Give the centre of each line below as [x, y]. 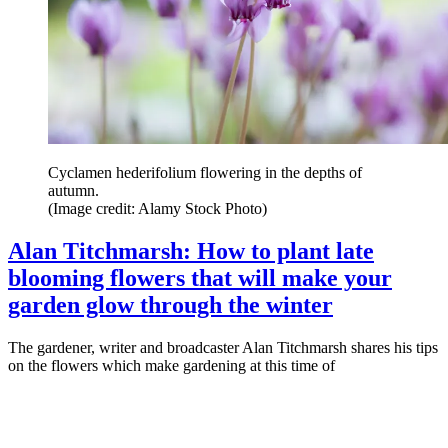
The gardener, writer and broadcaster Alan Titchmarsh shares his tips [223, 348]
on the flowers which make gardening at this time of [171, 366]
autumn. [73, 191]
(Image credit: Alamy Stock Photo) [157, 209]
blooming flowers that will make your [200, 278]
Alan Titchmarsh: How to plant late [191, 251]
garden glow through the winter [170, 305]
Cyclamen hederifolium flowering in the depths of [205, 173]
